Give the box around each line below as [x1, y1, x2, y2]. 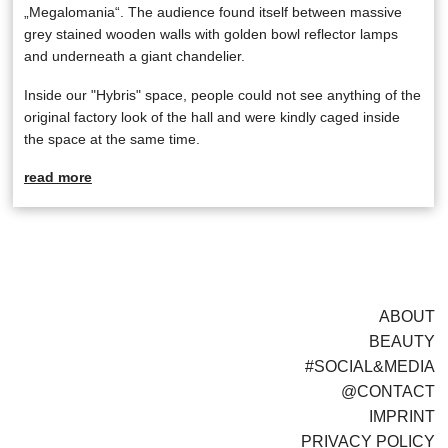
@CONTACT [340, 382, 435, 400]
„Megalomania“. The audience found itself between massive [23, 3, 402, 20]
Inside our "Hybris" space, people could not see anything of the [23, 86, 421, 103]
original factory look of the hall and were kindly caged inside [23, 108, 400, 125]
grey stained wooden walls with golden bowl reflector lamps [23, 25, 398, 42]
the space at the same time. [23, 130, 204, 147]
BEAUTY [368, 332, 435, 350]
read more [23, 169, 92, 186]
